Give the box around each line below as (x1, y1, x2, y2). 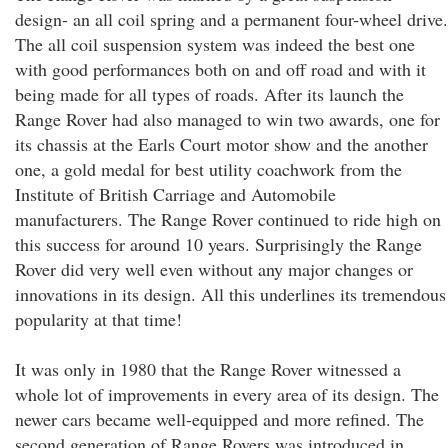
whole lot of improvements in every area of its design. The (15, 382, 439, 406)
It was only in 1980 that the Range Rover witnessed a (15, 357, 401, 381)
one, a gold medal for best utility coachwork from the (15, 157, 402, 181)
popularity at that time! (15, 307, 182, 331)
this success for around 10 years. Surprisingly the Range (15, 232, 422, 256)
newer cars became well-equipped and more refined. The (15, 407, 424, 431)
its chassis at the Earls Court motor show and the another (15, 132, 428, 156)
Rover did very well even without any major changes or (15, 257, 413, 281)
